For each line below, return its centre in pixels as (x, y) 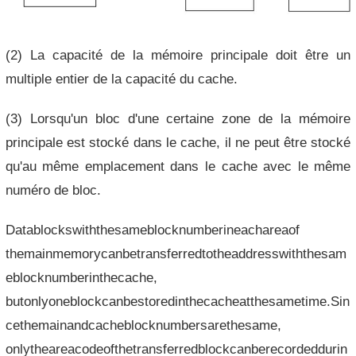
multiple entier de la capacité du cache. (121, 78)
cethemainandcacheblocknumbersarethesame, (143, 325)
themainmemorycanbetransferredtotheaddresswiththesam (176, 253)
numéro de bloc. (53, 190)
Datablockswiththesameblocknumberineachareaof (152, 229)
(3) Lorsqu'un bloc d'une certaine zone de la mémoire (178, 118)
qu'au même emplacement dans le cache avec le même (178, 166)
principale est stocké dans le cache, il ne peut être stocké (178, 142)
